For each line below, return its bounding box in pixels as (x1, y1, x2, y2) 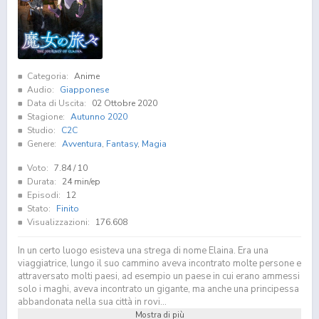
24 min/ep (62, 176, 100, 188)
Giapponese (60, 84, 109, 96)
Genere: (27, 138, 56, 150)
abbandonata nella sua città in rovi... (18, 296, 167, 309)
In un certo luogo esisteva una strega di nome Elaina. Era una (18, 244, 268, 258)
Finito (56, 203, 79, 215)
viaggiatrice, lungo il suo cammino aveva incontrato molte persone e (18, 257, 301, 271)
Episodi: (27, 189, 61, 202)
